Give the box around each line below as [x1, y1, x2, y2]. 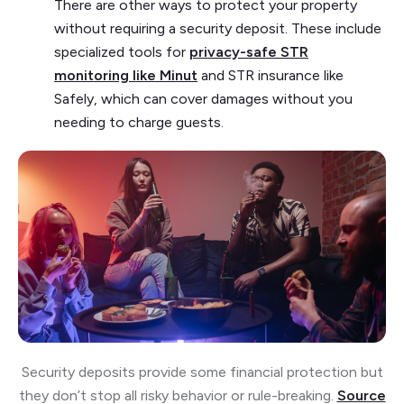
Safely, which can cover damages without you [54, 89, 353, 107]
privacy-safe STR [189, 42, 308, 60]
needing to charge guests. [54, 113, 224, 131]
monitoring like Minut [54, 66, 197, 84]
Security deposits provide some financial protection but [21, 363, 383, 381]
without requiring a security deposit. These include [54, 19, 381, 37]
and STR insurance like [197, 66, 344, 84]
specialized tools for [54, 42, 189, 60]
